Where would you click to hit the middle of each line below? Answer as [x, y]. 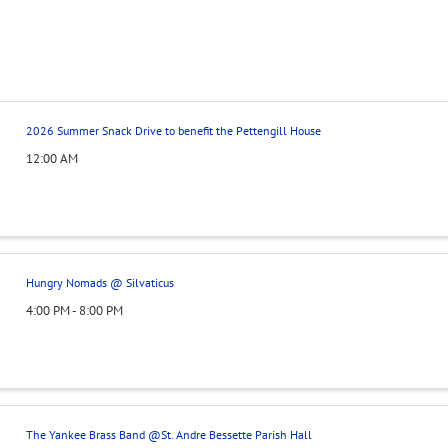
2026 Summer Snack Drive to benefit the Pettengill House [173, 131]
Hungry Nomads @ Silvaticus [99, 283]
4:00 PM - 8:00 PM [74, 310]
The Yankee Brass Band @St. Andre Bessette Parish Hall [168, 434]
